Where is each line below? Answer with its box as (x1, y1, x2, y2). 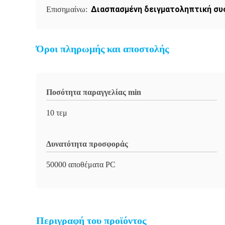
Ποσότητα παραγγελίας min (46, 88, 141, 96)
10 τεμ (46, 108, 67, 117)
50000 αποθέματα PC (46, 160, 116, 169)
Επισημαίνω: (46, 5, 89, 14)
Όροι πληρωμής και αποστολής (36, 43, 169, 54)
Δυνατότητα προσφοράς (46, 140, 128, 148)
